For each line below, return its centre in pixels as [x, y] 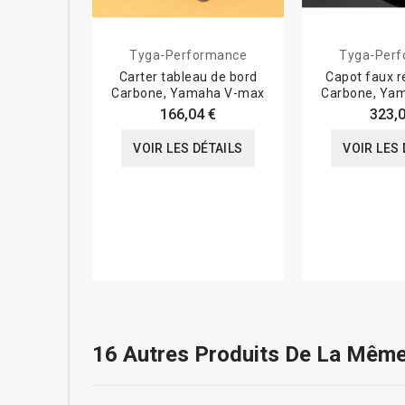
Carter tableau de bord [188, 77]
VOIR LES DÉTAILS [188, 149]
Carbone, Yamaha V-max [188, 94]
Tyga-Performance [188, 56]
